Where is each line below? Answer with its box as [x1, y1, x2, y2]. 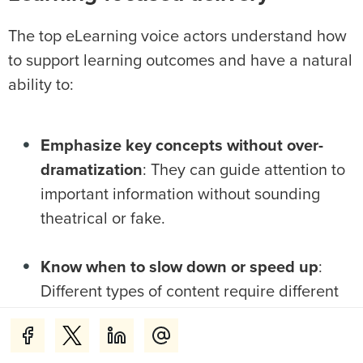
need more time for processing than [41, 332, 293, 349]
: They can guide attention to [143, 162, 345, 179]
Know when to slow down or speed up [41, 259, 318, 276]
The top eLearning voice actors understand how [8, 28, 347, 45]
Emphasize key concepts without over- [41, 138, 323, 155]
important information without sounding [41, 186, 320, 203]
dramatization [41, 162, 143, 179]
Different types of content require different [41, 284, 339, 301]
